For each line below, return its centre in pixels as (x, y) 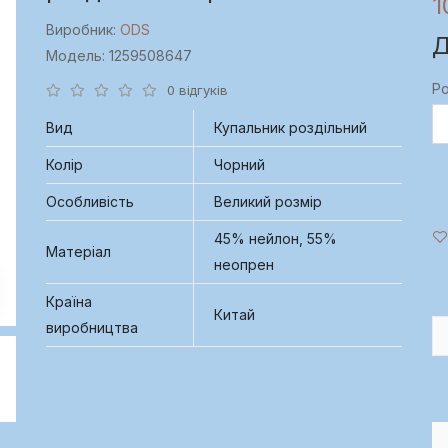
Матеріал (78, 251)
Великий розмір (268, 201)
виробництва (92, 327)
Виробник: (83, 29)
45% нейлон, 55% (275, 238)
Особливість (90, 201)
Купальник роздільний (290, 127)
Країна (69, 301)
